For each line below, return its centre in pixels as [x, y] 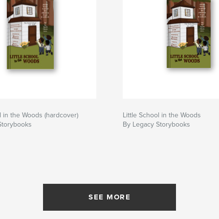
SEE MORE [109, 197]
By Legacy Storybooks [156, 125]
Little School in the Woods [162, 115]
